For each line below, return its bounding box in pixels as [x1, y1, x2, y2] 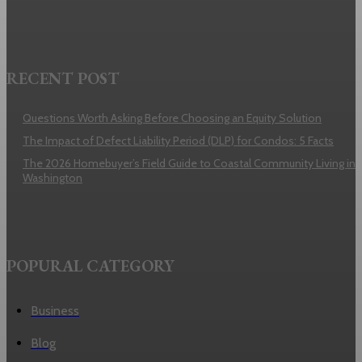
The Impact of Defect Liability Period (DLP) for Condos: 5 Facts [23, 133, 334, 148]
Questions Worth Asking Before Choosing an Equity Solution [23, 111, 322, 125]
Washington [23, 170, 82, 185]
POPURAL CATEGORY [6, 255, 175, 276]
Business [31, 303, 79, 318]
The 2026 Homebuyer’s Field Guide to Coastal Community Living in [23, 156, 356, 170]
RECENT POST [6, 68, 120, 89]
